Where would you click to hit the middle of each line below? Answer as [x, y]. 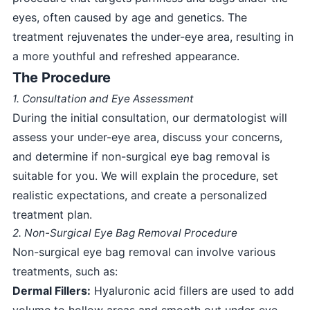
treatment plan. [52, 214]
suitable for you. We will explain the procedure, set [145, 175]
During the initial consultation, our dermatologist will [149, 117]
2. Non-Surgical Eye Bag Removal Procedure [125, 232]
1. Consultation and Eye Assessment [103, 98]
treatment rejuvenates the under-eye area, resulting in [153, 36]
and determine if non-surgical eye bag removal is [141, 156]
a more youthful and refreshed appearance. [126, 56]
